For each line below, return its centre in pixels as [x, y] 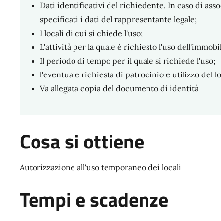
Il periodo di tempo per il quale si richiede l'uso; [127, 61]
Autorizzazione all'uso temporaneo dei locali [100, 167]
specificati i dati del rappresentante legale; [118, 19]
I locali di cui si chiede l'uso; [91, 33]
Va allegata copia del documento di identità [119, 89]
